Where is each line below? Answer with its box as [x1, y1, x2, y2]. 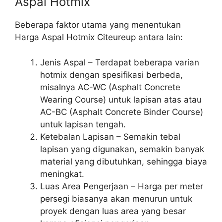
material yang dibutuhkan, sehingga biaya [40, 156, 207, 166]
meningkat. [40, 168, 84, 179]
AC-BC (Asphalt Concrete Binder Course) [40, 107, 203, 117]
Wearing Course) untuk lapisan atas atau [40, 94, 202, 105]
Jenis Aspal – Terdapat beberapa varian [40, 57, 199, 67]
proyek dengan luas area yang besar [40, 206, 186, 216]
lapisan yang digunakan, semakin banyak [40, 144, 204, 154]
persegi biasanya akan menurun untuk [40, 193, 192, 204]
